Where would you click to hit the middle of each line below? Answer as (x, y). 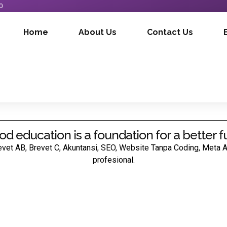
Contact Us (170, 32)
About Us (97, 32)
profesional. (113, 160)
